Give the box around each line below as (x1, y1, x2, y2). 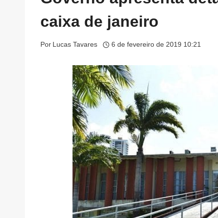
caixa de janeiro (40, 12, 159, 30)
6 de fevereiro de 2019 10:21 (111, 41, 201, 49)
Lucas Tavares (53, 41, 98, 49)
